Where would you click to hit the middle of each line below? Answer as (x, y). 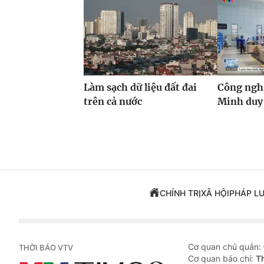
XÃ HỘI (215, 193)
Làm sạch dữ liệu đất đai (140, 88)
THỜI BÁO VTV (46, 248)
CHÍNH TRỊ (180, 193)
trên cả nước (113, 102)
